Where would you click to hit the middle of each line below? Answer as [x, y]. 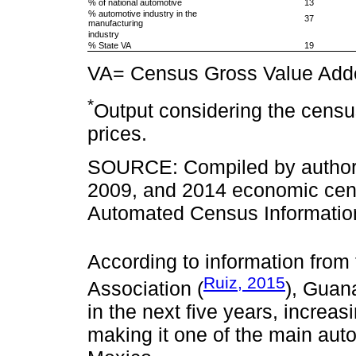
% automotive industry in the [143, 13]
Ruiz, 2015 [244, 282]
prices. [117, 134]
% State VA [110, 45]
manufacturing [116, 23]
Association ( [145, 289]
